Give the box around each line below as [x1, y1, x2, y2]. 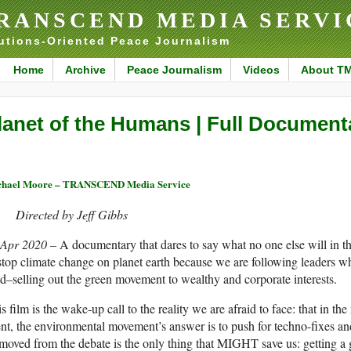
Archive [64, 63, 106, 76]
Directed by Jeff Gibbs [16, 206, 128, 223]
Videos [242, 63, 280, 76]
